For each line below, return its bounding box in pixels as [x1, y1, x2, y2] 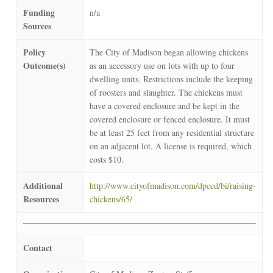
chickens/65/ [89, 193, 132, 205]
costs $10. [89, 153, 124, 165]
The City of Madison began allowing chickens [89, 46, 248, 58]
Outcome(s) [23, 58, 66, 72]
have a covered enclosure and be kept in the [89, 99, 239, 112]
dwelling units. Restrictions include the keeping [89, 73, 253, 85]
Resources [23, 192, 59, 205]
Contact [23, 241, 52, 254]
